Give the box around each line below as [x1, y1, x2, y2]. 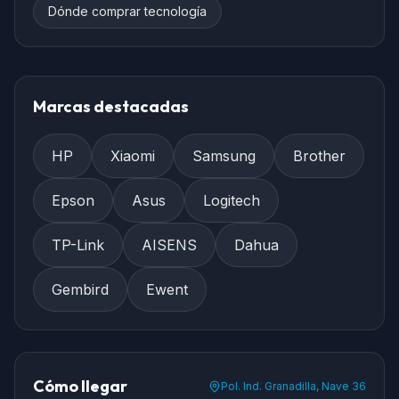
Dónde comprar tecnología [48, 4, 207, 20]
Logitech [203, 191, 260, 210]
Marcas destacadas [33, 96, 189, 118]
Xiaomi [110, 147, 155, 166]
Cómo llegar [33, 376, 127, 397]
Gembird [52, 281, 109, 299]
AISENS [142, 236, 197, 255]
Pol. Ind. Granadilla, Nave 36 [221, 379, 366, 394]
